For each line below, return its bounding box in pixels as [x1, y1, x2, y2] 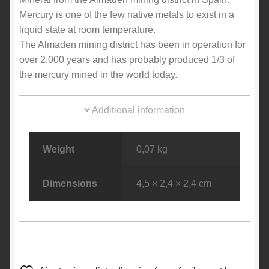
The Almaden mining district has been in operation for [19, 39, 246, 50]
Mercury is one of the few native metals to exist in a [19, 9, 234, 20]
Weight [42, 144, 74, 154]
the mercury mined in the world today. [19, 69, 177, 80]
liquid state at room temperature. [19, 24, 156, 35]
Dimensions [42, 178, 97, 189]
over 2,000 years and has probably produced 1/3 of [19, 54, 235, 65]
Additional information [90, 105, 185, 116]
